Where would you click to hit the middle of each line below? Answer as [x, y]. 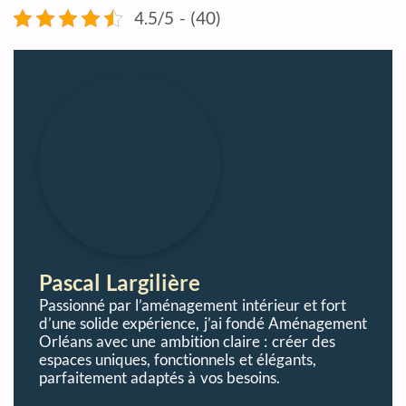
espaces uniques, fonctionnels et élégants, [177, 360]
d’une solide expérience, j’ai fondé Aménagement [203, 324]
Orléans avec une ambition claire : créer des [187, 342]
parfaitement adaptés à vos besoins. [159, 378]
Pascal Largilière [119, 283]
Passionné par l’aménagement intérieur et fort [193, 305]
